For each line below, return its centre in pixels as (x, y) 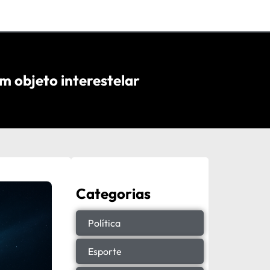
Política (104, 223)
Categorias (113, 193)
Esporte (105, 251)
